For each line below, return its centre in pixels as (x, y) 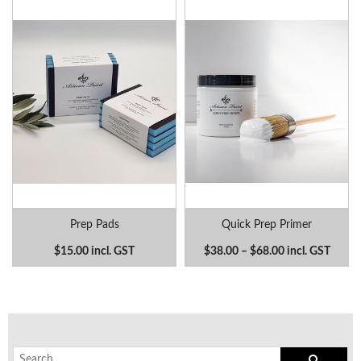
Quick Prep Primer (267, 224)
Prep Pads (94, 224)
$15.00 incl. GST (94, 251)
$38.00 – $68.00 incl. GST (267, 251)
